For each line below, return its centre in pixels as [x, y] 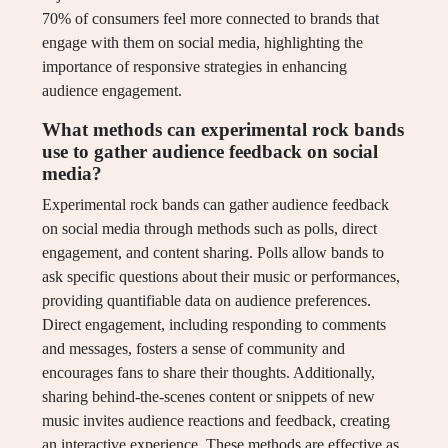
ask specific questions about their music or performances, [221, 277]
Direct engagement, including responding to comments [214, 325]
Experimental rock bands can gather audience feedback [215, 205]
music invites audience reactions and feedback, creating [216, 421]
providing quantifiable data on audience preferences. [206, 301]
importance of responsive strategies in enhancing [194, 67]
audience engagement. [112, 91]
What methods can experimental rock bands [223, 130]
